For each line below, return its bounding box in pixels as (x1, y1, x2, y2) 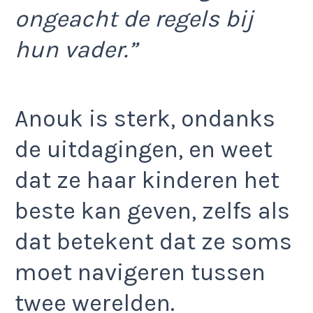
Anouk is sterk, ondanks (15, 104, 275, 133)
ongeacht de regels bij (15, 5, 254, 34)
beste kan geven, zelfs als (15, 196, 290, 225)
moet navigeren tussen (15, 258, 265, 286)
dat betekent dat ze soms (15, 227, 292, 256)
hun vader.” (15, 36, 137, 64)
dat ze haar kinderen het (15, 166, 279, 194)
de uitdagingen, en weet (15, 135, 272, 163)
